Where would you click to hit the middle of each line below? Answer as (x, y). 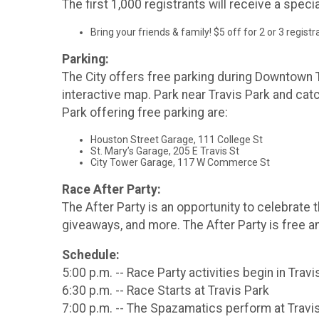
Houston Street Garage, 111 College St (177, 140)
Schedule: (92, 255)
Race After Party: (113, 189)
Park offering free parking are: (146, 112)
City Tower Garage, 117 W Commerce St (180, 163)
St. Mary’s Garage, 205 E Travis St (165, 151)
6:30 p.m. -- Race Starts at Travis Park (167, 291)
